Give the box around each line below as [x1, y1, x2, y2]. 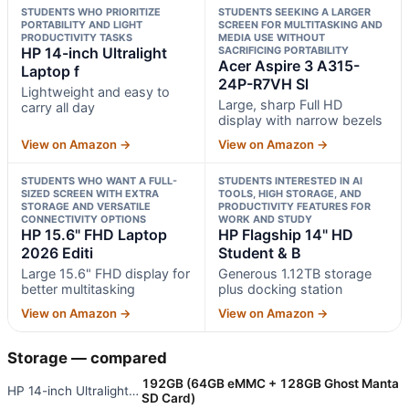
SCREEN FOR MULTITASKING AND [217, 17, 383, 31]
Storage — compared [7, 348, 167, 367]
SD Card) [141, 390, 195, 405]
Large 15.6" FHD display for [21, 265, 190, 281]
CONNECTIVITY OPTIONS [21, 212, 146, 225]
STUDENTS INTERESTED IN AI [217, 173, 362, 187]
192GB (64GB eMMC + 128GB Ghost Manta [141, 375, 399, 391]
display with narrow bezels [217, 111, 383, 128]
